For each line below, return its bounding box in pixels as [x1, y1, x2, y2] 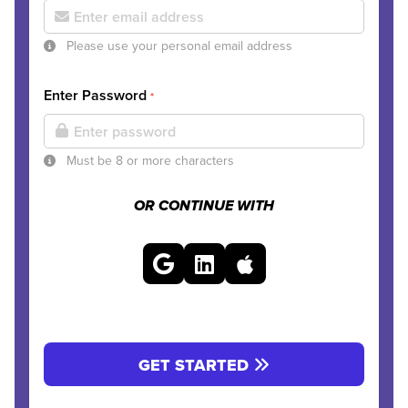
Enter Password [44, 85, 150, 106]
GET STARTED [138, 352, 253, 377]
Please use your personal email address [63, 36, 292, 55]
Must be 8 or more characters [63, 151, 234, 169]
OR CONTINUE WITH [134, 198, 274, 216]
